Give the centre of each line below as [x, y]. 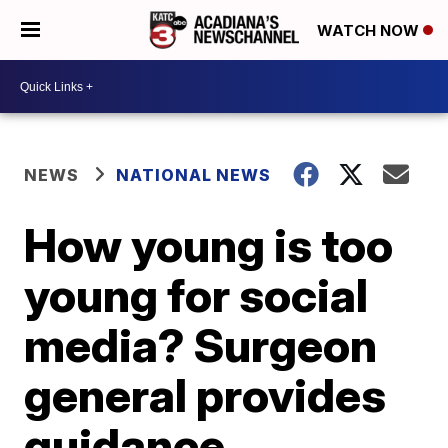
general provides [205, 395]
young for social [196, 295]
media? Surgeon [201, 345]
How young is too [209, 245]
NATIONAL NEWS [194, 175]
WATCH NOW [370, 31]
